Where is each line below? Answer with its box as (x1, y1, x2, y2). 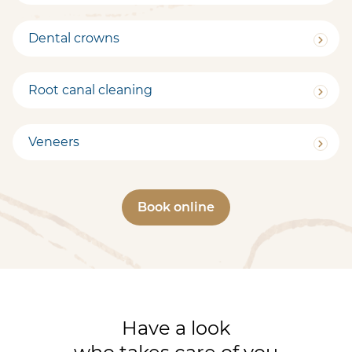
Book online (137, 199, 214, 214)
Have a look (122, 316, 230, 339)
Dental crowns (28, 30, 119, 46)
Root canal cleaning (28, 82, 152, 97)
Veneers (28, 134, 79, 149)
